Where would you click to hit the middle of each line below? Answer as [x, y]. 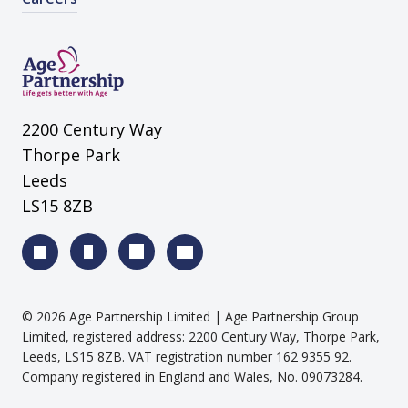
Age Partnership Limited [140, 316]
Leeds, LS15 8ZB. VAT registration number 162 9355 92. [187, 356]
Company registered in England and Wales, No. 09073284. [192, 376]
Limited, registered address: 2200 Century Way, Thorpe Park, [201, 336]
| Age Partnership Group [285, 316]
